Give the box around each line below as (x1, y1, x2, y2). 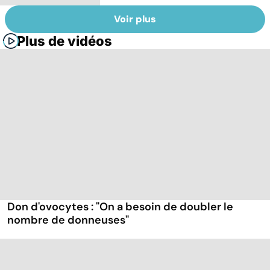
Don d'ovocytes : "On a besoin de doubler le (7, 199, 233, 215)
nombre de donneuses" (7, 213, 129, 228)
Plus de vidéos (17, 33, 112, 49)
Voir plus (114, 13, 156, 26)
